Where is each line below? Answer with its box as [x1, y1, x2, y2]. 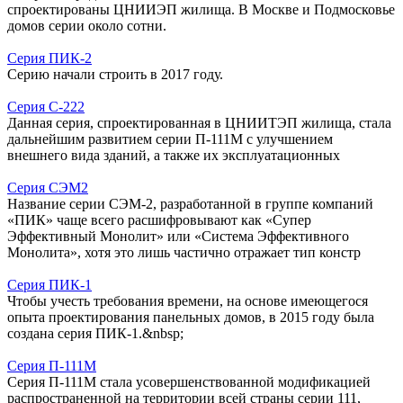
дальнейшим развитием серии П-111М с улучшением [7, 130, 333, 147]
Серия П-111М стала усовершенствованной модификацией [7, 373, 371, 390]
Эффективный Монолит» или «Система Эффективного [7, 228, 349, 244]
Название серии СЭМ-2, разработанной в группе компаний [7, 195, 373, 211]
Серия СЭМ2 [7, 179, 88, 195]
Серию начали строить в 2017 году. [7, 66, 223, 82]
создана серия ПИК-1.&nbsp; [7, 325, 184, 341]
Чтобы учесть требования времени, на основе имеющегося [7, 292, 368, 309]
